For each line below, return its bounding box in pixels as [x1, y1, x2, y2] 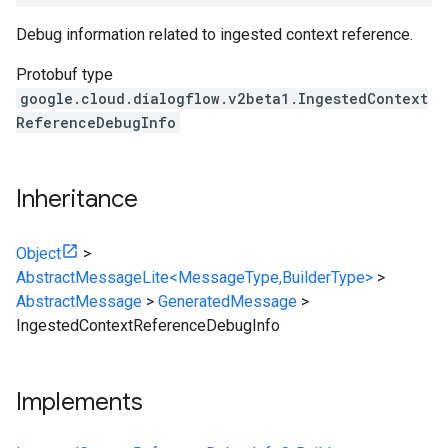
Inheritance [16, 184, 138, 214]
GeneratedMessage [158, 292, 297, 311]
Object [16, 244, 61, 263]
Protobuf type [16, 65, 113, 84]
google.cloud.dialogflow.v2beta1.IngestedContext [20, 89, 428, 108]
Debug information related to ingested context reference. [16, 25, 413, 44]
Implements [16, 387, 143, 417]
